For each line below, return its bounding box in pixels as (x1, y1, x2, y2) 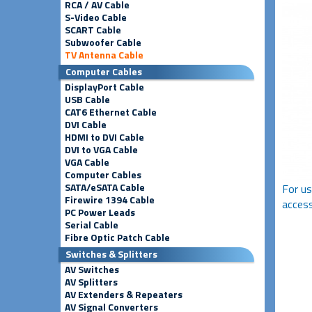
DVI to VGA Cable (65, 142, 138, 157)
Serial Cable (65, 217, 118, 232)
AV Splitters (65, 274, 118, 289)
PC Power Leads (65, 205, 135, 219)
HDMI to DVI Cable (65, 130, 144, 144)
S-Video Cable (65, 10, 127, 24)
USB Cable (65, 92, 110, 107)
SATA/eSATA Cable (65, 180, 145, 194)
